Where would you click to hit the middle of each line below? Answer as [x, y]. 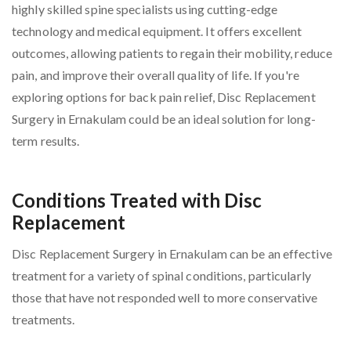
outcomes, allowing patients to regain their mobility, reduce [172, 53]
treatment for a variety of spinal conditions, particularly [161, 276]
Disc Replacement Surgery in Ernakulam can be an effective [172, 254]
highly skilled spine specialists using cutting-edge [145, 9]
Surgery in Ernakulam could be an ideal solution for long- [164, 119]
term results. [46, 141]
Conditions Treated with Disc [137, 201]
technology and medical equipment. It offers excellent [157, 31]
